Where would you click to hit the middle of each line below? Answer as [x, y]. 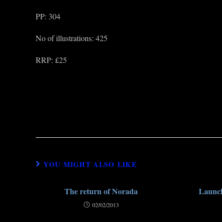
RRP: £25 [51, 60]
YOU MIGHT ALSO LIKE [90, 164]
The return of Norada [101, 191]
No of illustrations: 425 [72, 38]
